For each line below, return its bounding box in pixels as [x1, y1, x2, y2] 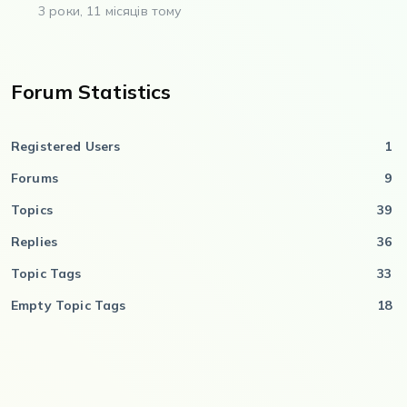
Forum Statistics [11, 78, 172, 104]
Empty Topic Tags [11, 296, 126, 313]
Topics [11, 201, 53, 218]
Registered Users [11, 137, 121, 154]
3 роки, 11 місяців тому [38, 2, 183, 19]
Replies [11, 233, 58, 250]
